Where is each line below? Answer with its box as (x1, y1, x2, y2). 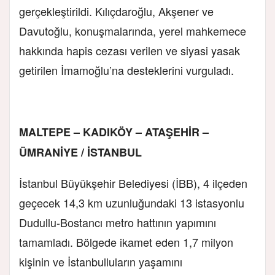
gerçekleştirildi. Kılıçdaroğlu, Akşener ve (19, 2, 214, 19)
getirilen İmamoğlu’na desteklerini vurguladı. (19, 61, 234, 78)
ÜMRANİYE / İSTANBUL (19, 144, 142, 160)
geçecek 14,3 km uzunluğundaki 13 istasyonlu (19, 194, 244, 211)
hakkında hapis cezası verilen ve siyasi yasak (19, 42, 240, 58)
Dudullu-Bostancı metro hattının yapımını (19, 214, 216, 230)
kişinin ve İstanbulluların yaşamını (19, 253, 182, 269)
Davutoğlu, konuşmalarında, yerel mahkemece (19, 22, 246, 39)
